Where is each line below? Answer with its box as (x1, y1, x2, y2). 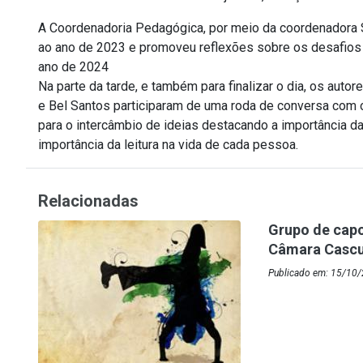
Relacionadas (38, 191, 139, 211)
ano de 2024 (38, 59, 109, 75)
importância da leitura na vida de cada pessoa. (38, 137, 298, 153)
